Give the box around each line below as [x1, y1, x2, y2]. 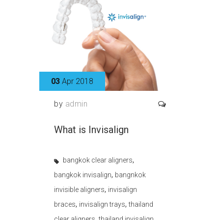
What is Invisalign [54, 124, 129, 136]
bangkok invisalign [54, 171, 111, 179]
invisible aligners [54, 186, 105, 194]
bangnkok [115, 171, 146, 179]
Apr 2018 [62, 77, 93, 86]
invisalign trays [79, 200, 125, 209]
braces [54, 200, 76, 209]
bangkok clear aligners [63, 156, 133, 165]
